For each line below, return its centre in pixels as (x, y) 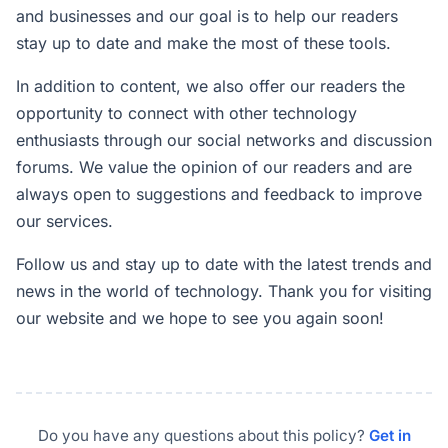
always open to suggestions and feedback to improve (219, 194)
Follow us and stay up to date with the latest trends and (224, 264)
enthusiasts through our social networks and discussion (224, 140)
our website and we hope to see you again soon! (200, 318)
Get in (389, 435)
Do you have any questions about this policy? (203, 435)
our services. (64, 221)
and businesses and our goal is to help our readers (207, 16)
